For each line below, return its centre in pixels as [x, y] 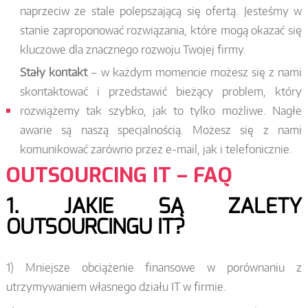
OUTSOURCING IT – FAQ [119, 175]
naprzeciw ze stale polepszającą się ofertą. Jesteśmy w [161, 11]
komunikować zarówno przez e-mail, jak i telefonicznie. [156, 149]
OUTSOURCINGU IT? [95, 227]
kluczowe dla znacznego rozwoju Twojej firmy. [133, 49]
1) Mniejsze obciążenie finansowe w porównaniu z [154, 267]
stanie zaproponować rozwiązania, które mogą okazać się [161, 30]
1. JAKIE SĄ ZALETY [154, 206]
